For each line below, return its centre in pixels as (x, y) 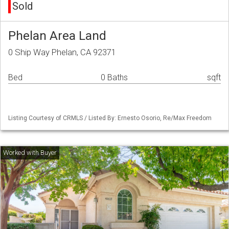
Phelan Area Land (57, 36)
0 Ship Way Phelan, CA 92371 (62, 52)
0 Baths (114, 78)
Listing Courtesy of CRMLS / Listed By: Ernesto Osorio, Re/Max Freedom (110, 118)
